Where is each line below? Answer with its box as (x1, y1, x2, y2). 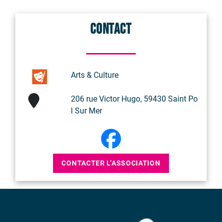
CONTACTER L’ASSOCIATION (61, 159, 161, 167)
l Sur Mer (71, 106, 102, 116)
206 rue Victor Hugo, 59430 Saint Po (71, 94, 198, 104)
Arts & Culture (71, 70, 118, 80)
